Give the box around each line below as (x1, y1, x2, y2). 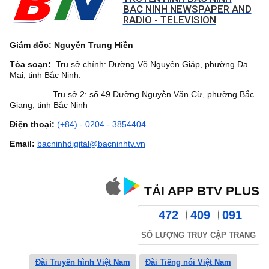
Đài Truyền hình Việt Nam (35, 258, 130, 267)
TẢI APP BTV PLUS (141, 184, 259, 198)
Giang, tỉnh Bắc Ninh (10, 100, 88, 110)
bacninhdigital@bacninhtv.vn (37, 139, 145, 149)
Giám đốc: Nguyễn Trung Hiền (10, 40, 133, 50)
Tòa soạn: (10, 59, 51, 70)
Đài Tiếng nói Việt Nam (145, 258, 231, 267)
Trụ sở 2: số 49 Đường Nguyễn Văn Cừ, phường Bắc (10, 89, 254, 100)
